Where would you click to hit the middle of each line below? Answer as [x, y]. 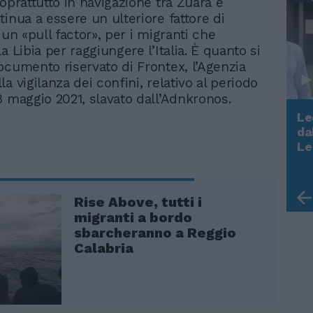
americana [112, 172]
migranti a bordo [133, 217]
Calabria [104, 248]
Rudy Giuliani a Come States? [170, 143]
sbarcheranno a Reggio [155, 232]
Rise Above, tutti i [138, 202]
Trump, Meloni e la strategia [167, 157]
